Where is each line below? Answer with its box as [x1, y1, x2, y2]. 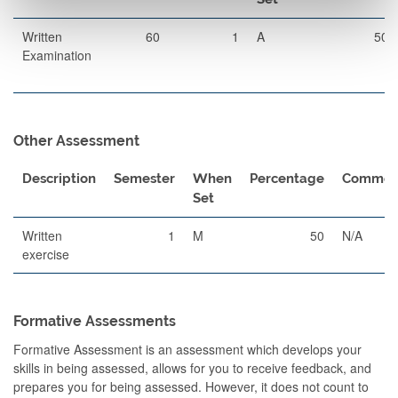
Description [22, 170, 96, 187]
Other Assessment [13, 131, 139, 149]
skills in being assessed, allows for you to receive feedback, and [13, 358, 371, 377]
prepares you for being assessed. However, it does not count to [13, 377, 369, 395]
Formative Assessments [13, 312, 176, 330]
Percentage [250, 170, 324, 187]
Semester [114, 170, 175, 187]
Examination [22, 45, 92, 64]
